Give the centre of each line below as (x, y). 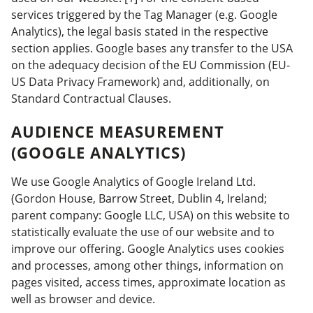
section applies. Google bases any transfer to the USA (152, 48)
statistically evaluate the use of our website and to (143, 232)
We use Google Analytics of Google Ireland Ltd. (133, 182)
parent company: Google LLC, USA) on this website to (151, 215)
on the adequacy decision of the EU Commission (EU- (151, 65)
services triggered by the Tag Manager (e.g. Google (144, 15)
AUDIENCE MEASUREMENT (118, 131)
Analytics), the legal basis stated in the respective (140, 31)
